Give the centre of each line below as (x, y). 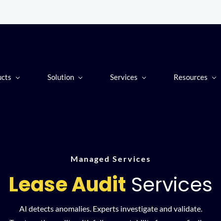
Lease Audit (67, 184)
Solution (61, 77)
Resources (191, 77)
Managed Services (110, 159)
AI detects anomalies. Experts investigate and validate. (110, 208)
